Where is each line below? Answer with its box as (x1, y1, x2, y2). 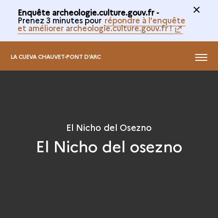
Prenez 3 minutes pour (17, 15, 104, 25)
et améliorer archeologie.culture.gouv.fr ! (17, 22, 172, 33)
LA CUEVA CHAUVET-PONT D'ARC (11, 53, 101, 60)
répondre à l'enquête (104, 15, 185, 25)
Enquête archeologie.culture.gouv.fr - (17, 7, 159, 18)
